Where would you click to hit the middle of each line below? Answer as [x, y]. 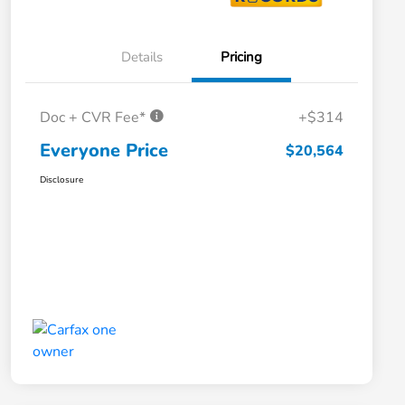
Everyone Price [104, 151]
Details [142, 57]
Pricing [241, 57]
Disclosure [61, 180]
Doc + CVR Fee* [94, 118]
